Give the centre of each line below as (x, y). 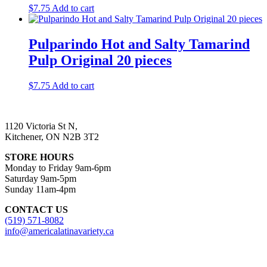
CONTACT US (36, 209)
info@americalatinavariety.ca (59, 231)
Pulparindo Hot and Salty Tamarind (139, 44)
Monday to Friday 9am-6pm (58, 167)
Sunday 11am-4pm (40, 189)
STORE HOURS (39, 157)
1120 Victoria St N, (41, 126)
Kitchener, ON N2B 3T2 (52, 136)
